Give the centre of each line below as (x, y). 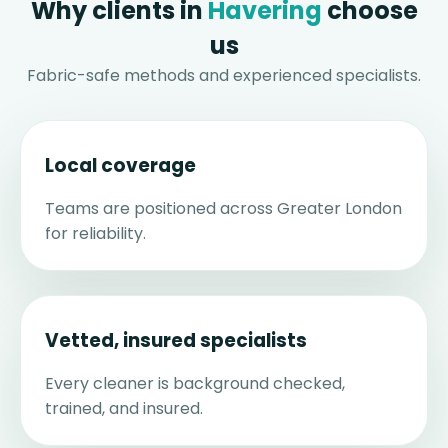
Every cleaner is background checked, (195, 384)
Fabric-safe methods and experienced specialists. (224, 76)
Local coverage (120, 166)
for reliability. (95, 234)
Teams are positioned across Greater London (223, 209)
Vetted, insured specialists (176, 341)
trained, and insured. (124, 409)
